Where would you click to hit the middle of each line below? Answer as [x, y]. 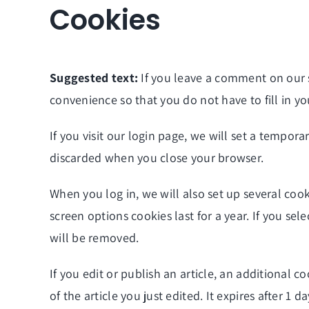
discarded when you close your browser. [157, 158]
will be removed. [94, 238]
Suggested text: [96, 78]
